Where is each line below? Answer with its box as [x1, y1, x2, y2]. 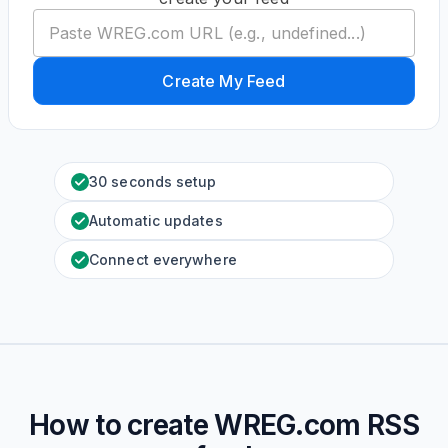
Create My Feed [162, 71, 286, 91]
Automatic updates [89, 212, 223, 229]
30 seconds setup [89, 173, 217, 190]
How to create [29, 408, 215, 442]
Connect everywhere [89, 251, 237, 268]
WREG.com [214, 408, 361, 442]
